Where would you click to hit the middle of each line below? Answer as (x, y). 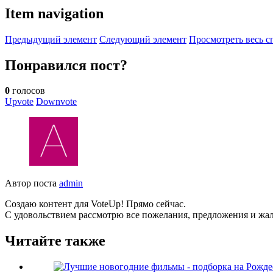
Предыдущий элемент (51, 39)
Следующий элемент (143, 39)
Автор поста (32, 183)
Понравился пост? (66, 65)
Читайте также (55, 241)
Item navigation (54, 13)
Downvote (56, 102)
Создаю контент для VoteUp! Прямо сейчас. (95, 204)
